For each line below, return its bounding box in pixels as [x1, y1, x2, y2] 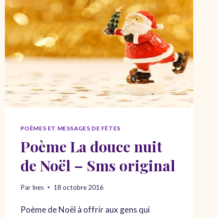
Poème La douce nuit [20, 136, 162, 156]
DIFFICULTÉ [68, 6, 110, 14]
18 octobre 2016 [53, 183, 104, 191]
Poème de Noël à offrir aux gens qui [20, 204, 150, 215]
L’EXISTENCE [68, 79, 112, 87]
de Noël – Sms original [20, 155, 175, 175]
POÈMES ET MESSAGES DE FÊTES [20, 124, 121, 132]
